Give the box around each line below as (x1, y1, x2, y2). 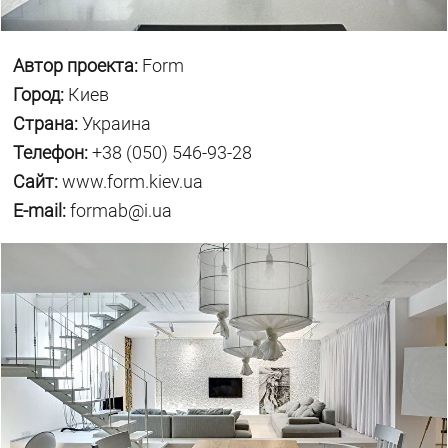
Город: (13, 84, 69, 106)
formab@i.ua (70, 200, 173, 222)
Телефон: (13, 142, 93, 164)
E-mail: (13, 200, 71, 222)
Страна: (13, 113, 83, 135)
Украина (82, 113, 152, 135)
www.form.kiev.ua (62, 171, 204, 193)
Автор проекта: (13, 55, 143, 77)
